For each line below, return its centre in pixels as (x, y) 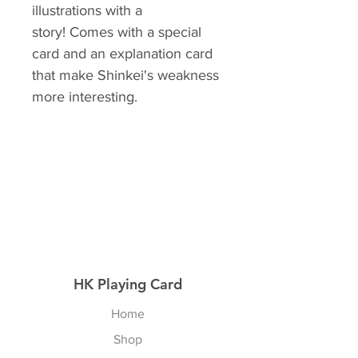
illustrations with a (87, 10)
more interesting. (85, 97)
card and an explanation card (122, 54)
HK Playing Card (128, 284)
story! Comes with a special (117, 32)
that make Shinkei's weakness (125, 75)
